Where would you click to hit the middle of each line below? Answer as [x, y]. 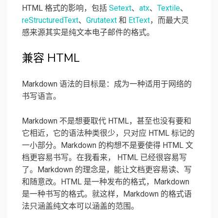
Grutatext [101, 20]
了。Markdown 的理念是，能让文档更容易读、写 [107, 170]
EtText [139, 20]
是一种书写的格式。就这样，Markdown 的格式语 [107, 194]
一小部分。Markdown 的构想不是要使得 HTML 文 [108, 145]
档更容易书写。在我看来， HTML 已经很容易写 [104, 158]
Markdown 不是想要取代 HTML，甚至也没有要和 [107, 121]
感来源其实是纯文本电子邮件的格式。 [88, 33]
